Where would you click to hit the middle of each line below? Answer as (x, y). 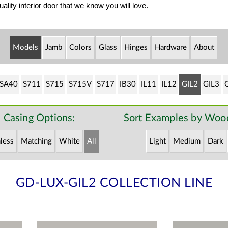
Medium (187, 141)
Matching (36, 141)
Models (25, 47)
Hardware (171, 47)
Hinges (136, 47)
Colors (80, 47)
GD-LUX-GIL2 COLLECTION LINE (114, 183)
